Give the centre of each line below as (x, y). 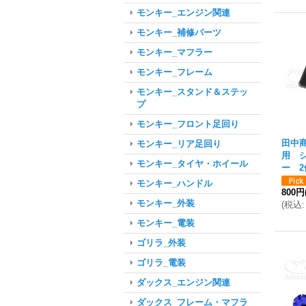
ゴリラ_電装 (161, 263)
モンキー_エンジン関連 (183, 13)
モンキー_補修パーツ (179, 33)
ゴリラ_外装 (161, 243)
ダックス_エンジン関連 (183, 283)
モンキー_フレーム (175, 72)
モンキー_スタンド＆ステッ (192, 92)
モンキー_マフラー (175, 53)
